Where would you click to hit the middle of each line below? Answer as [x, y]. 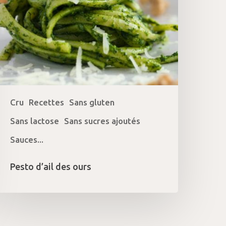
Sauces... [27, 139]
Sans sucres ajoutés [102, 121]
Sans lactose [35, 121]
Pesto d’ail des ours [51, 166]
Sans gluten [92, 102]
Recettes [47, 102]
